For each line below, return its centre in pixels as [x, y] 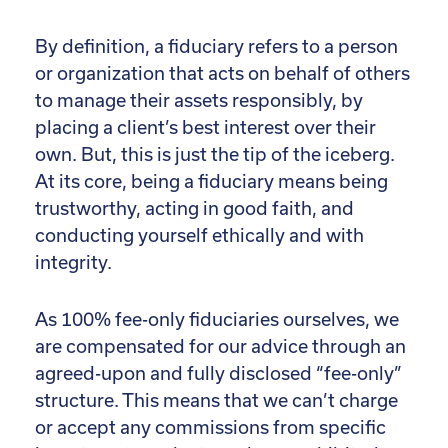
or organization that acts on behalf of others [222, 73]
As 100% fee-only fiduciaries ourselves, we [217, 319]
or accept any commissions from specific [210, 427]
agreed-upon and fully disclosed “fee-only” [218, 373]
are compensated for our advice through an [220, 346]
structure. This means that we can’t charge [216, 400]
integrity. [73, 262]
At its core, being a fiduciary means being [211, 181]
